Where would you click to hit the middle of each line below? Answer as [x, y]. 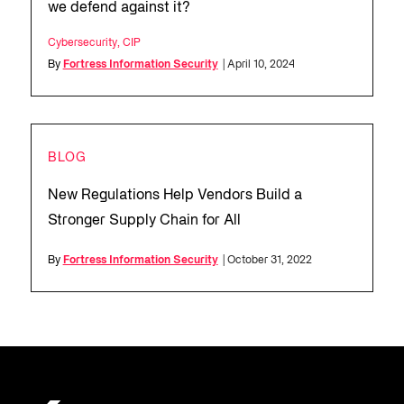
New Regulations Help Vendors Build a [174, 196]
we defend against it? [119, 9]
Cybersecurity [82, 43]
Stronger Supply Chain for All [144, 221]
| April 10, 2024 [258, 65]
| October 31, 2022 [267, 261]
